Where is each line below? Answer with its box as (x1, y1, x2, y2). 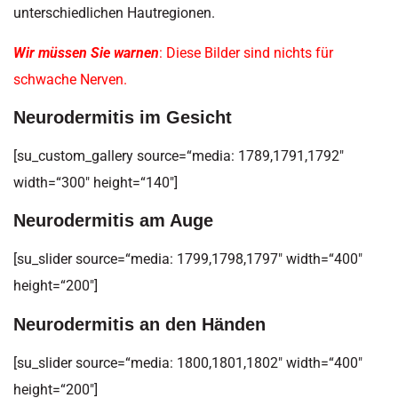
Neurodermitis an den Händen (13, 314, 266, 334)
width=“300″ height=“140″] (13, 174, 178, 191)
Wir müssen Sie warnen (13, 44, 159, 61)
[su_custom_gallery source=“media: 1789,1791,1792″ (13, 147, 344, 164)
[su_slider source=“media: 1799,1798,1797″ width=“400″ (13, 251, 362, 268)
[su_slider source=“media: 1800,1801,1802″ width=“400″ (13, 354, 362, 371)
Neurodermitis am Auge (13, 211, 213, 231)
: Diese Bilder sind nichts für (159, 44, 333, 61)
